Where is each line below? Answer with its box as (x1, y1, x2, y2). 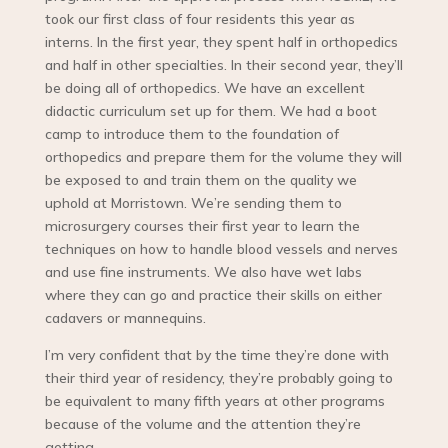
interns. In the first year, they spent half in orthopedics (44, 33, 398, 52)
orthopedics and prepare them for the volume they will (44, 148, 402, 167)
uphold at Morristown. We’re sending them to (44, 194, 342, 213)
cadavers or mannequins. (44, 309, 206, 328)
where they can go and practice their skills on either (44, 286, 382, 305)
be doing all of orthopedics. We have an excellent (44, 79, 365, 98)
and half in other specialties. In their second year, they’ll (44, 56, 403, 75)
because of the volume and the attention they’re (44, 415, 361, 434)
